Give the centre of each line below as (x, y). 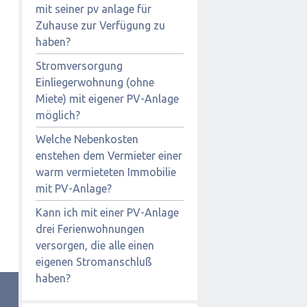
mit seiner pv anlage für (94, 9)
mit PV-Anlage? (74, 188)
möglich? (58, 115)
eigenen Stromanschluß (94, 261)
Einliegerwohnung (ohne (95, 82)
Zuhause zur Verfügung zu (100, 25)
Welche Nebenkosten (87, 139)
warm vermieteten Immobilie (106, 172)
